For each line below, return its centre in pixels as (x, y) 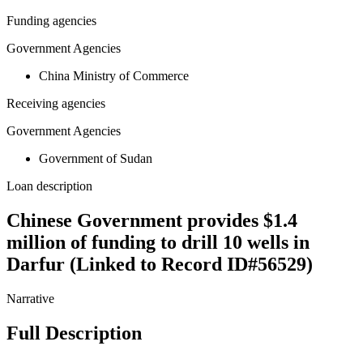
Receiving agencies (56, 104)
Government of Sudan (96, 159)
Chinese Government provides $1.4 (152, 221)
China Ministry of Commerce (114, 76)
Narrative (30, 299)
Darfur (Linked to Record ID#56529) (160, 265)
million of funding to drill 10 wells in (158, 243)
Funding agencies (51, 21)
